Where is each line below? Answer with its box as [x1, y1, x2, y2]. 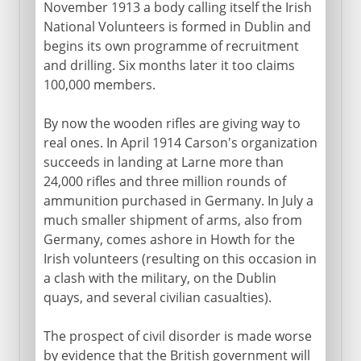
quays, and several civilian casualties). [43, 288, 272, 306]
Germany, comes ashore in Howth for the [43, 230, 295, 248]
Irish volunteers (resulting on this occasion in [43, 249, 317, 268]
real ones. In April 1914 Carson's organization [43, 133, 317, 151]
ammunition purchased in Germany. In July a [43, 191, 313, 210]
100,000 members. [43, 75, 156, 93]
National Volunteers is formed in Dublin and [43, 17, 311, 35]
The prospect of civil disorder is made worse [43, 326, 312, 345]
